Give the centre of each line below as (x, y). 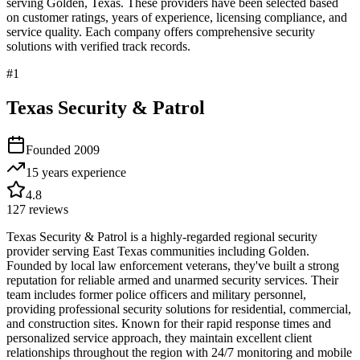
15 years (47, 172)
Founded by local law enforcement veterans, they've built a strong (173, 265)
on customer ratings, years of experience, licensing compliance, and (177, 17)
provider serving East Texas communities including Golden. (158, 251)
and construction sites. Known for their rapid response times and (169, 323)
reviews (47, 209)
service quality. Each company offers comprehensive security (161, 31)
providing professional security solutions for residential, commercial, (179, 309)
